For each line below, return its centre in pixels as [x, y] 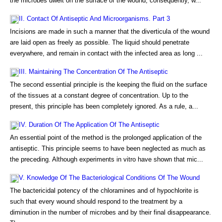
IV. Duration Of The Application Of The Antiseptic [89, 125]
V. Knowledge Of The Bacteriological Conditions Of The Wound [109, 178]
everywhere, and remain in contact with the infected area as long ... [106, 53]
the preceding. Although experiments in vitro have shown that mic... [107, 159]
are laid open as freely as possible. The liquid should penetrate [100, 42]
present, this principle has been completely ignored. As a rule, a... [104, 106]
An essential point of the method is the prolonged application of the [106, 138]
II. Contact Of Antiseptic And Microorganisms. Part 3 [94, 19]
